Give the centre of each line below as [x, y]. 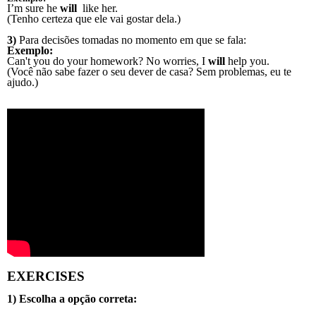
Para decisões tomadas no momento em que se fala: [133, 39]
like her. [99, 8]
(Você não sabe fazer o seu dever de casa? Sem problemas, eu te [149, 71]
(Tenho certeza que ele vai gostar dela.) [94, 18]
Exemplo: [30, 50]
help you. [247, 61]
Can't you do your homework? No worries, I [108, 61]
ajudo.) [23, 82]
